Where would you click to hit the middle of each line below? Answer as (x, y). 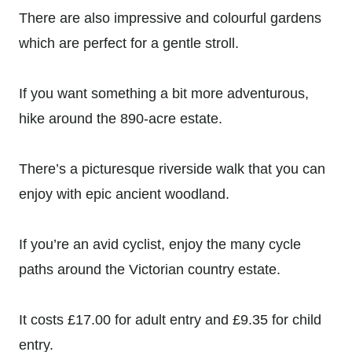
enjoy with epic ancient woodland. (124, 194)
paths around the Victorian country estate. (152, 270)
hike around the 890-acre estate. (121, 119)
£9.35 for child (277, 320)
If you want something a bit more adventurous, (164, 94)
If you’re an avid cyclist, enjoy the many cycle (160, 245)
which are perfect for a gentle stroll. (129, 44)
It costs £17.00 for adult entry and (126, 320)
